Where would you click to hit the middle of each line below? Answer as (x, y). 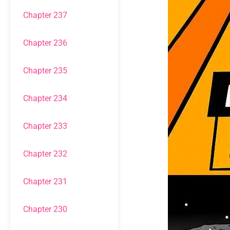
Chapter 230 (45, 209)
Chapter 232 (45, 154)
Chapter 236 (45, 43)
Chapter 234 (45, 98)
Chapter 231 (45, 181)
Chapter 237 (45, 15)
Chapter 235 (45, 71)
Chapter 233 (45, 126)
